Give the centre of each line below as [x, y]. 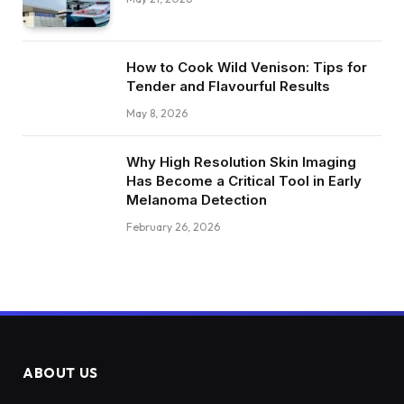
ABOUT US [60, 373]
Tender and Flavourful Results [228, 87]
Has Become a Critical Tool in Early [244, 181]
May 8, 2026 [157, 114]
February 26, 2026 [173, 227]
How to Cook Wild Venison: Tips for [247, 68]
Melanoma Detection [197, 200]
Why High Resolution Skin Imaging [241, 162]
